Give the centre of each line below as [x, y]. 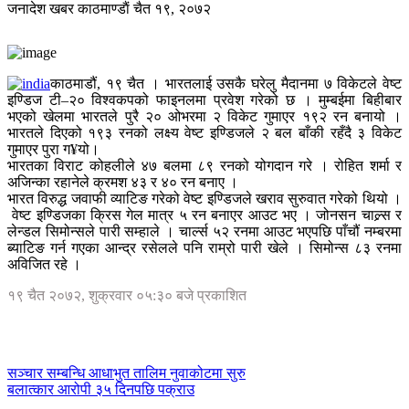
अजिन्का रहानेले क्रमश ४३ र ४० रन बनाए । [123, 183]
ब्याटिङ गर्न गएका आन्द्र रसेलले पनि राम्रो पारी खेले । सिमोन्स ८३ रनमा [204, 248]
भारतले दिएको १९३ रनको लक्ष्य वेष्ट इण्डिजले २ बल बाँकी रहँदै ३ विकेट [204, 133]
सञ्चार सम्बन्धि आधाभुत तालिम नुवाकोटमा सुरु [126, 373]
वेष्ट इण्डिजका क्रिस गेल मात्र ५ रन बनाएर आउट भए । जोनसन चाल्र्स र [204, 215]
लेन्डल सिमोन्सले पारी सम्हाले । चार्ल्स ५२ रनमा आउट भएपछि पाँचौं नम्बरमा [204, 232]
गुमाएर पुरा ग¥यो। [53, 150]
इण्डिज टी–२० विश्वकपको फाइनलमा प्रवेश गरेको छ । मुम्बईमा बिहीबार [204, 100]
